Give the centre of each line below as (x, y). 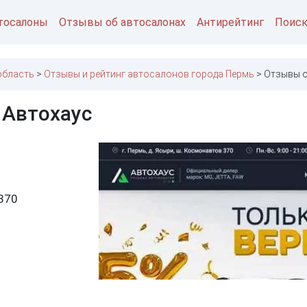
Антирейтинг (230, 22)
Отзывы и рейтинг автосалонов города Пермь (149, 74)
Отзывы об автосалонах (122, 22)
